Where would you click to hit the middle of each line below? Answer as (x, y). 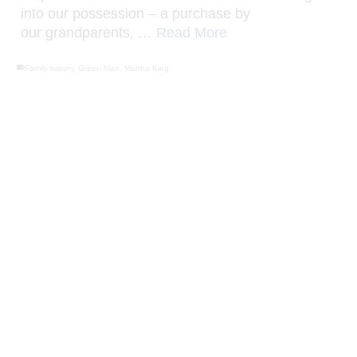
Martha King (147, 48)
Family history (49, 48)
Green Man (99, 48)
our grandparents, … (88, 12)
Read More (192, 12)
